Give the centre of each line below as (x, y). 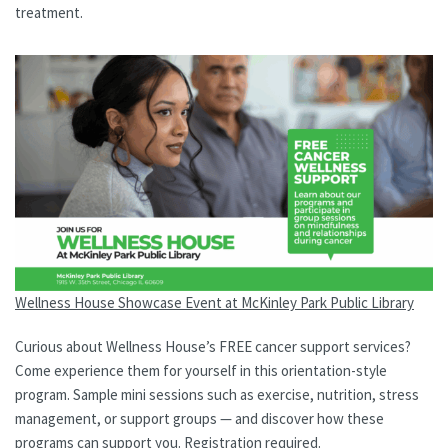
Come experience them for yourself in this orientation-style (201, 370)
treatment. (49, 13)
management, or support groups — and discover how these (199, 418)
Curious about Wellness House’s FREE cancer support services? (213, 346)
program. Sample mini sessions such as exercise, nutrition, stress (217, 394)
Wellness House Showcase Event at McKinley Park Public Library (214, 302)
